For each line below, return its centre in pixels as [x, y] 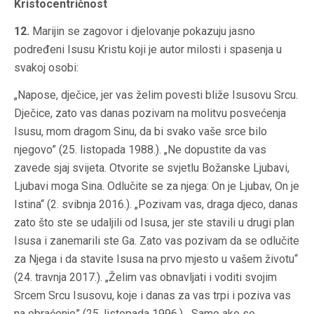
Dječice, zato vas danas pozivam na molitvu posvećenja [150, 114]
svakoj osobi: [46, 68]
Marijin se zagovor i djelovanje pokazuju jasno [142, 32]
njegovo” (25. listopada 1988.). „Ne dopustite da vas [140, 150]
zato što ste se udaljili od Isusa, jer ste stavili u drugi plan [154, 223]
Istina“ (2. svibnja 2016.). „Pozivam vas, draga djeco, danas [156, 205]
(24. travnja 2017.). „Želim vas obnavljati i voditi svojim [145, 278]
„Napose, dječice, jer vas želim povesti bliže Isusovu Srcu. [156, 95]
